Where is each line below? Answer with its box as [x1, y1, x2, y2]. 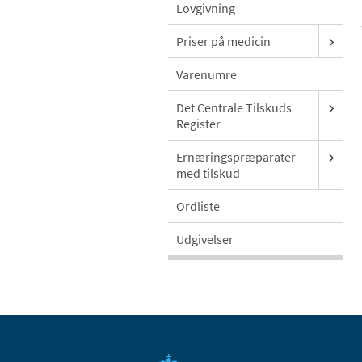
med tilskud [176, 165, 240, 182]
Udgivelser [176, 231, 234, 248]
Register [176, 116, 221, 133]
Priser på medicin [176, 33, 271, 50]
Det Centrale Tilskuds [176, 99, 292, 116]
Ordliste [176, 198, 220, 215]
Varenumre [176, 66, 237, 83]
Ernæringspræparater [176, 149, 296, 166]
